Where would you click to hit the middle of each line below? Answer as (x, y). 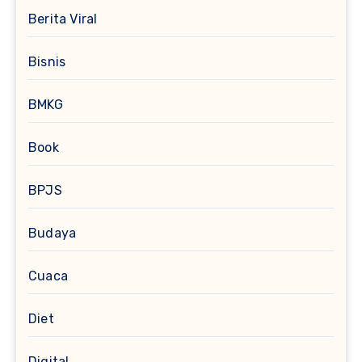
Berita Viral (63, 19)
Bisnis (47, 61)
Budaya (53, 233)
